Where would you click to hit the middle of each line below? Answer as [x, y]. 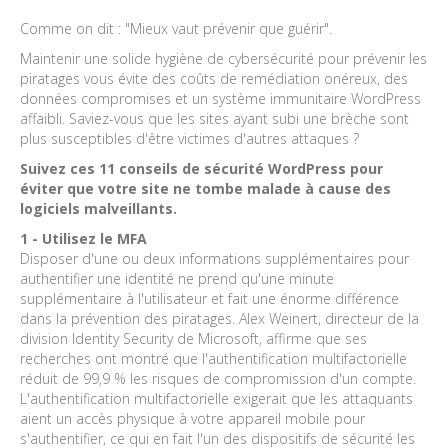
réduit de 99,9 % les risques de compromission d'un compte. [218, 378]
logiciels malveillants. [98, 208]
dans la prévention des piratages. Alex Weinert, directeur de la [219, 318]
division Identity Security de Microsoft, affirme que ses [193, 338]
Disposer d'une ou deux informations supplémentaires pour [214, 258]
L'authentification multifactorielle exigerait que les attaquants [216, 398]
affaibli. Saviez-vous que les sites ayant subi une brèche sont [214, 118]
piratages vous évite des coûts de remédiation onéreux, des [214, 78]
